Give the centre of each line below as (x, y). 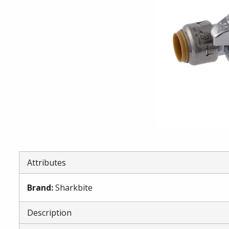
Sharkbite (74, 188)
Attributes (47, 163)
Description (50, 213)
